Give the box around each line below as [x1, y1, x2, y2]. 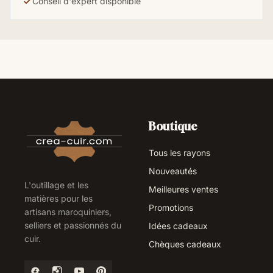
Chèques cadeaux [149, 239, 221, 250]
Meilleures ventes [149, 184, 218, 195]
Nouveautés [149, 166, 197, 177]
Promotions [149, 202, 193, 213]
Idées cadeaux [149, 221, 208, 232]
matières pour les [24, 193, 93, 204]
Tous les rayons [149, 147, 210, 158]
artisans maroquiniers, [24, 207, 112, 218]
